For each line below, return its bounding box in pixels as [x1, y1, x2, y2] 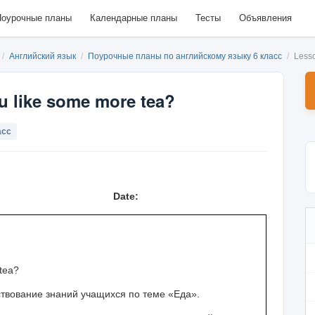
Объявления [238, 13, 292, 23]
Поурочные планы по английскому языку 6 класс [88, 51, 284, 61]
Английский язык [9, 51, 78, 61]
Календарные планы [89, 13, 177, 23]
